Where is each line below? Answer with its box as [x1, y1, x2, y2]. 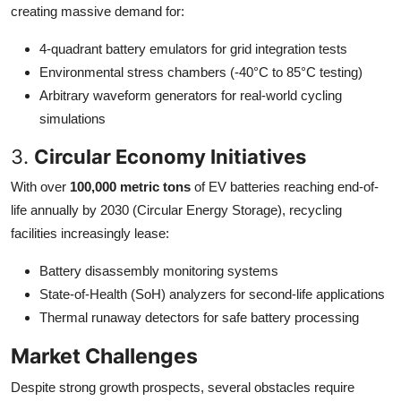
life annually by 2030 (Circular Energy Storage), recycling [11, 201, 342, 218]
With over [11, 178, 70, 194]
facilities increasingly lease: [11, 225, 169, 241]
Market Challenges [11, 342, 198, 369]
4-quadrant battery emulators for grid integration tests [39, 40, 347, 56]
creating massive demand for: [11, 3, 184, 19]
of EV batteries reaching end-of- [191, 178, 379, 194]
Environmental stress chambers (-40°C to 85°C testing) [39, 64, 363, 80]
